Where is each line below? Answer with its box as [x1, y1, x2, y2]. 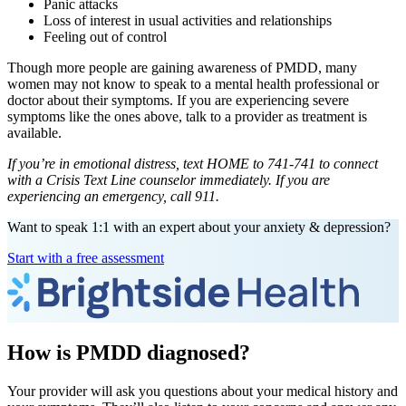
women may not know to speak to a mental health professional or [7, 76, 379, 92]
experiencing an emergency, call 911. [7, 188, 219, 205]
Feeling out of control [43, 29, 167, 45]
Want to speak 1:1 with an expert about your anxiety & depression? [7, 219, 391, 236]
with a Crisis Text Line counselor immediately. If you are [7, 172, 330, 188]
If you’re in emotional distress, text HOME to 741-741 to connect [7, 156, 378, 172]
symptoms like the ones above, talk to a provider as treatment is [7, 109, 367, 125]
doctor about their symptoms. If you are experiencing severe [7, 92, 349, 109]
